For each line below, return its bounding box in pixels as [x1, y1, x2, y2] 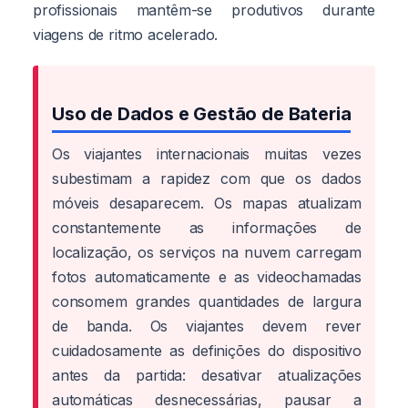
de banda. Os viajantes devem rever [52, 316, 362, 335]
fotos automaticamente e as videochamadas [52, 267, 362, 286]
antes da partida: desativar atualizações [52, 365, 362, 384]
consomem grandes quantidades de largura [52, 291, 362, 311]
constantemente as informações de [52, 218, 362, 237]
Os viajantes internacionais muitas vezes [52, 144, 362, 163]
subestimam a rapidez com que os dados [52, 168, 362, 188]
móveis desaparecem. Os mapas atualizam [52, 193, 362, 212]
